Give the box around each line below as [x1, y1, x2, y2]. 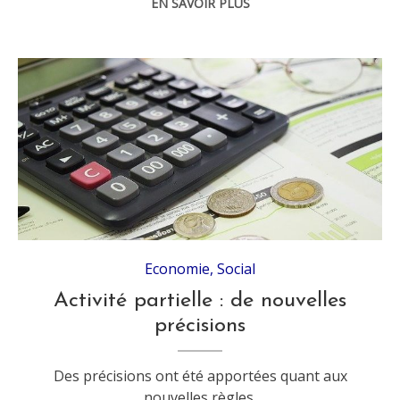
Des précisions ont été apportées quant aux [53, 366, 347, 387]
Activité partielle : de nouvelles [54, 290, 347, 312]
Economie [145, 259, 211, 279]
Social [217, 259, 256, 279]
